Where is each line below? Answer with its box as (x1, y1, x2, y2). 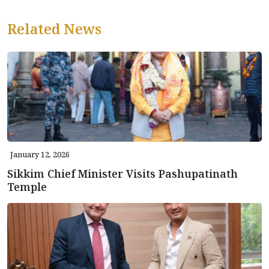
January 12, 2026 (10, 148, 70, 160)
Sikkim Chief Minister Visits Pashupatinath (7, 166, 238, 181)
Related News (7, 19, 101, 38)
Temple (7, 179, 47, 194)
